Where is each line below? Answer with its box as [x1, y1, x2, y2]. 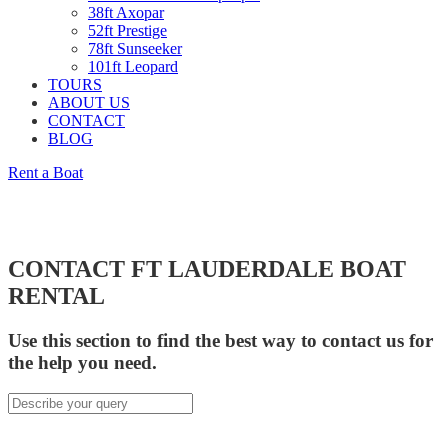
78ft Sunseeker [88, 40, 182, 57]
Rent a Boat [8, 164, 83, 181]
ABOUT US [48, 94, 130, 111]
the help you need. [8, 351, 157, 373]
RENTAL [8, 282, 105, 309]
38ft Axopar [88, 4, 164, 21]
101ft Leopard [88, 58, 178, 75]
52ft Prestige [88, 22, 167, 39]
